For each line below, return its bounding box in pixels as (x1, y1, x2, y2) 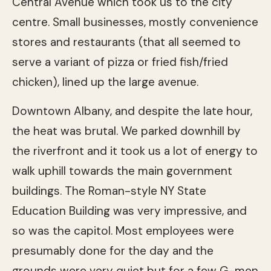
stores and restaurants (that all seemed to (12, 34, 241, 50)
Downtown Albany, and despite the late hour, (12, 103, 252, 119)
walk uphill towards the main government (12, 163, 232, 178)
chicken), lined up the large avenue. (12, 74, 198, 90)
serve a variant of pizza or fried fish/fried (12, 54, 228, 70)
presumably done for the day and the (12, 243, 214, 258)
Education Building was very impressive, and (12, 203, 247, 218)
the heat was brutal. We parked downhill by (12, 123, 241, 139)
